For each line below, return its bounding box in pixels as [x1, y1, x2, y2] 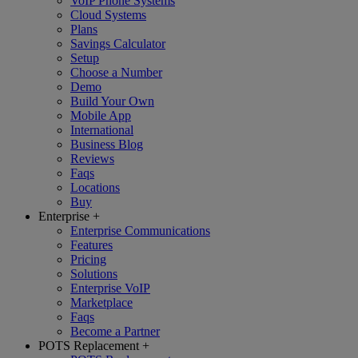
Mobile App [70, 109, 131, 122]
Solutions [70, 267, 117, 280]
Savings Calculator [70, 37, 165, 50]
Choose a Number [70, 66, 162, 79]
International [70, 123, 133, 137]
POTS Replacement [38, 339, 139, 352]
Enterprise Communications [70, 224, 210, 237]
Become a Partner [70, 324, 160, 338]
